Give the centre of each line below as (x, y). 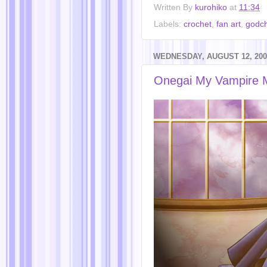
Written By (174, 7)
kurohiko (211, 7)
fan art (229, 24)
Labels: (169, 24)
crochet (198, 24)
